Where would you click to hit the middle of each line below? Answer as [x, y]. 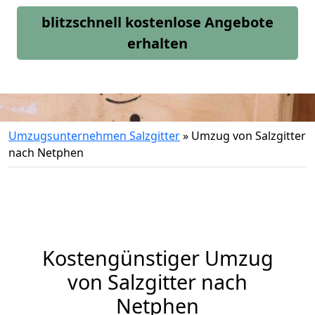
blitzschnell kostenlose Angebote [157, 22]
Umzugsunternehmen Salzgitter [94, 136]
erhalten [157, 43]
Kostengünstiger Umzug [157, 258]
